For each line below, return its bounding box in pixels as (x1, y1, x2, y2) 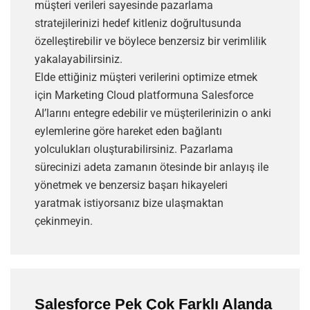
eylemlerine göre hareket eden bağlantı (35, 125, 222, 138)
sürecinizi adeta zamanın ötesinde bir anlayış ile (35, 161, 268, 174)
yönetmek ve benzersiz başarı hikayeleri (35, 179, 228, 192)
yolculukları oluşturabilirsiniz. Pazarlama (35, 143, 233, 156)
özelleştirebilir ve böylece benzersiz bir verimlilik (35, 35, 266, 48)
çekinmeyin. (35, 215, 93, 228)
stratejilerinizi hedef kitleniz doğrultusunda (35, 17, 241, 30)
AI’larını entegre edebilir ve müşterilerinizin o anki (35, 107, 271, 120)
